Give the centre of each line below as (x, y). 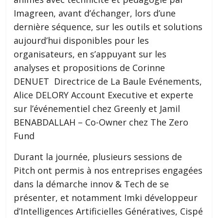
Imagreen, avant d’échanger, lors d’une (95, 13)
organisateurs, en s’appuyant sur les (90, 54)
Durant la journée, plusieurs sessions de (98, 157)
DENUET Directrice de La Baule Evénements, (108, 82)
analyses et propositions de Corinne (90, 68)
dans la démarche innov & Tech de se (91, 184)
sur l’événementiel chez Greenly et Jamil (97, 109)
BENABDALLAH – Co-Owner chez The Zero (101, 122)
